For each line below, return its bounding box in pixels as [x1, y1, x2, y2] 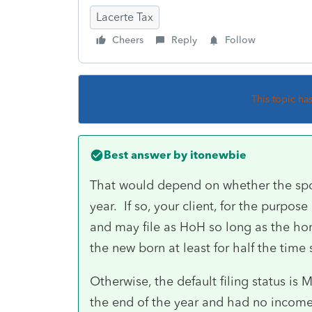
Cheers [112, 33, 143, 46]
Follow [225, 33, 256, 46]
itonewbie [187, 148, 247, 162]
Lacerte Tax [96, 10, 153, 24]
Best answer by [104, 148, 187, 162]
